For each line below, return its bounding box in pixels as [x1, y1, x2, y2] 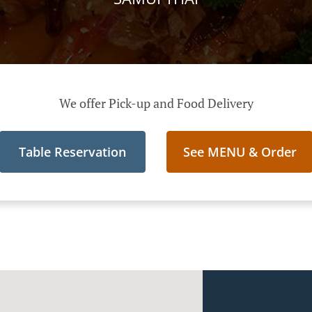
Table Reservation [19, 143, 126, 160]
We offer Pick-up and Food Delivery [58, 95, 253, 111]
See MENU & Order [182, 143, 297, 160]
